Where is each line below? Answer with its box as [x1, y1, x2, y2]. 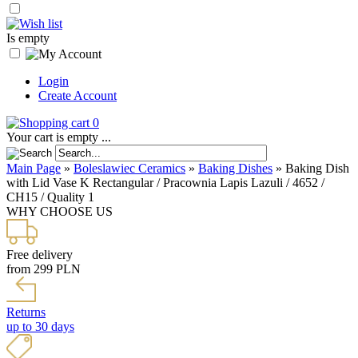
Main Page [6, 161, 61, 175]
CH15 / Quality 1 [6, 190, 94, 204]
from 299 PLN [6, 262, 81, 276]
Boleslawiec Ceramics [74, 161, 185, 175]
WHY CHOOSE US [6, 205, 113, 218]
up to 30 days [6, 320, 74, 333]
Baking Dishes [198, 161, 272, 175]
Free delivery [6, 248, 73, 261]
